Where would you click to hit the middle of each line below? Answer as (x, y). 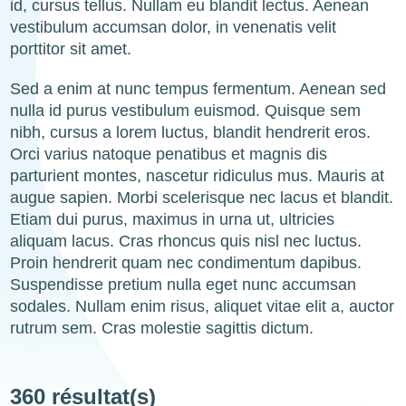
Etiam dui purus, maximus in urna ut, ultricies (173, 219)
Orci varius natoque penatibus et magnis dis (169, 154)
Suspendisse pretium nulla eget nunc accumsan (184, 285)
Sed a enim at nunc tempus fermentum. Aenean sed (198, 89)
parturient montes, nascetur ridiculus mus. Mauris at (198, 176)
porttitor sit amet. (71, 49)
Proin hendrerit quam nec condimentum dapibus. (186, 263)
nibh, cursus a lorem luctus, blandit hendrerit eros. (191, 132)
